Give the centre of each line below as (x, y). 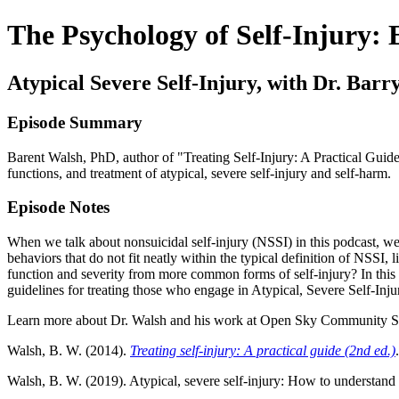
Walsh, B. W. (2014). (69, 350)
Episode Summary (75, 122)
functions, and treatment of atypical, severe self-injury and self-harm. (199, 173)
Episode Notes (58, 208)
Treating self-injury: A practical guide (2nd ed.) (263, 350)
